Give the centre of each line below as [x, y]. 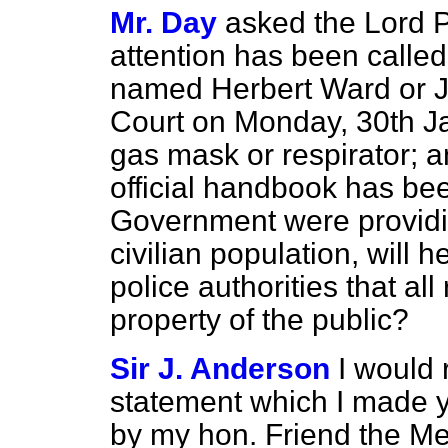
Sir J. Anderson [220, 368]
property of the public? [259, 319]
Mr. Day [163, 22]
